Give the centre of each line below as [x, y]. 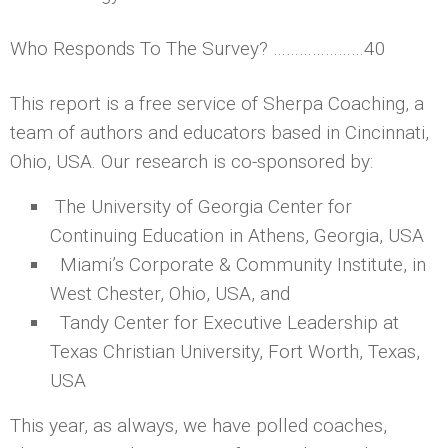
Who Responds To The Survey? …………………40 [198, 48]
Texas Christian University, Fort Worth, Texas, [235, 351]
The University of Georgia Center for [201, 206]
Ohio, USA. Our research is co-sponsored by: [191, 161]
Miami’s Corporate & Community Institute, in [238, 264]
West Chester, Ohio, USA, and [170, 293]
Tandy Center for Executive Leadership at [224, 322]
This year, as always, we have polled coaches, [198, 425]
